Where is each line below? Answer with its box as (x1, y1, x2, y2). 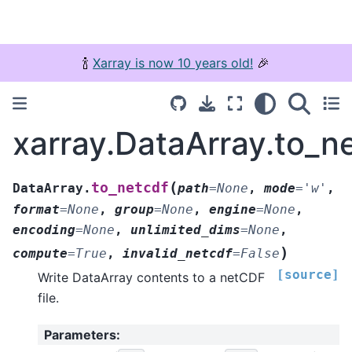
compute (13, 245, 68, 261)
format (13, 201, 60, 217)
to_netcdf (91, 179, 169, 196)
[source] (277, 266, 339, 282)
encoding (13, 222, 75, 237)
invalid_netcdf (123, 245, 233, 261)
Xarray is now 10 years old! (93, 55, 253, 71)
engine (209, 201, 256, 217)
